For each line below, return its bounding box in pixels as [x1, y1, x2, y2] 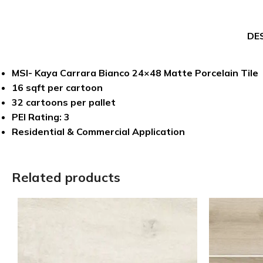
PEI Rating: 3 [12, 111, 70, 123]
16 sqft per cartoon [12, 82, 103, 93]
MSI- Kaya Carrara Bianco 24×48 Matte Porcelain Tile [12, 67, 258, 79]
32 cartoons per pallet [12, 96, 116, 108]
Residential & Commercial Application [12, 126, 185, 137]
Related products [12, 169, 120, 186]
